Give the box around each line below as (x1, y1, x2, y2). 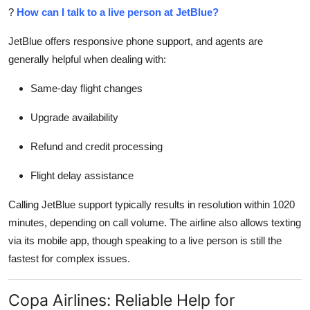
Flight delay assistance (30, 170, 134, 182)
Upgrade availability (30, 111, 118, 124)
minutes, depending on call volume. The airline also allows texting (8, 217, 301, 229)
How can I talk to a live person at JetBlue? (17, 6, 219, 19)
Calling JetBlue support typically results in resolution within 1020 (8, 199, 295, 211)
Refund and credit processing (30, 140, 163, 153)
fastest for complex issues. (8, 253, 130, 265)
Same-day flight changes (30, 82, 143, 95)
